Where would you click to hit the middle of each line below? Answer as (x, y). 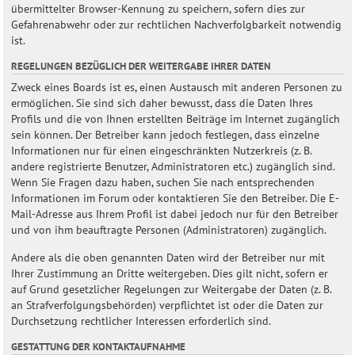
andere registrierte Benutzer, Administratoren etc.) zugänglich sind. (173, 166)
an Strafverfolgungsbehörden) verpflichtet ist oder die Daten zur (167, 304)
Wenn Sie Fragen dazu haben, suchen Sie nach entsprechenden (163, 182)
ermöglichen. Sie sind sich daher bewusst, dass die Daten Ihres (162, 103)
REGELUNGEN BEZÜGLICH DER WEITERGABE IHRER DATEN (141, 66)
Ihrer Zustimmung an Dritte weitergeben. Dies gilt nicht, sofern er (170, 273)
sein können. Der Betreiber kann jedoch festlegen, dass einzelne (165, 135)
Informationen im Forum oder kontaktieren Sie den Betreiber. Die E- (175, 198)
